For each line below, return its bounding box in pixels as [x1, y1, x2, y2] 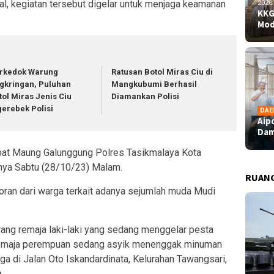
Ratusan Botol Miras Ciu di [111, 67, 213, 77]
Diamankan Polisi [111, 92, 180, 102]
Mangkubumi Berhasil [111, 80, 198, 89]
